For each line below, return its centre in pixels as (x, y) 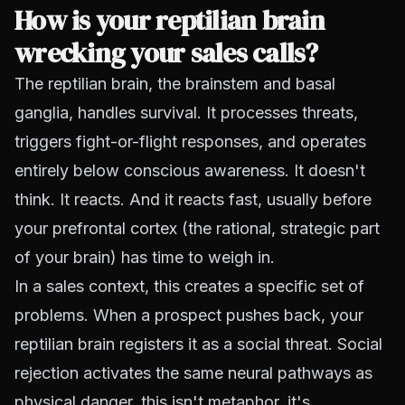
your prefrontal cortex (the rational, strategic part (197, 228)
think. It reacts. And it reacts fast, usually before (193, 199)
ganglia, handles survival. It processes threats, (186, 113)
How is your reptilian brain (170, 20)
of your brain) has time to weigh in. (145, 257)
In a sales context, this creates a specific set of (189, 286)
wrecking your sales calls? (166, 53)
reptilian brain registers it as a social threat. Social (198, 344)
